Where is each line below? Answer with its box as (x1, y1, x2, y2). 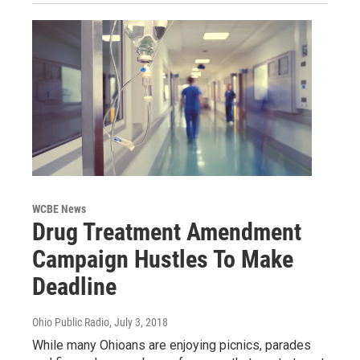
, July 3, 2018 (109, 315, 168, 329)
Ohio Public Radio (32, 315, 109, 329)
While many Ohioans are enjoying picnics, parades (32, 337, 311, 353)
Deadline (32, 272, 117, 301)
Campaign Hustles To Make (32, 244, 293, 273)
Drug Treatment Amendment (32, 217, 301, 246)
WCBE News (32, 202, 86, 215)
